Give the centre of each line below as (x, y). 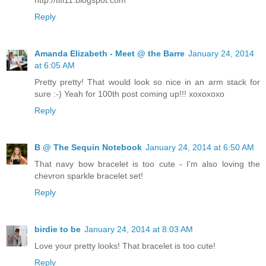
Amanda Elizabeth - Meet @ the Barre (110, 53)
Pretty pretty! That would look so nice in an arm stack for (147, 82)
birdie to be (58, 229)
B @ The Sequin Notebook (88, 147)
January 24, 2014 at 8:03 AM (139, 229)
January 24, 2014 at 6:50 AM (200, 147)
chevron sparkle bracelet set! (89, 175)
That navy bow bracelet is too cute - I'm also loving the (147, 164)
